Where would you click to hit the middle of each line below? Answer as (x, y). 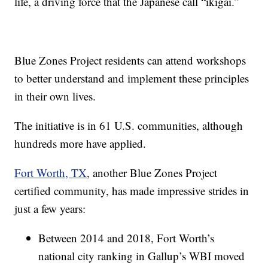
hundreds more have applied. (80, 143)
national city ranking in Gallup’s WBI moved (142, 255)
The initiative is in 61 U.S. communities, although (129, 125)
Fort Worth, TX (51, 172)
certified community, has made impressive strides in (132, 190)
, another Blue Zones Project (152, 172)
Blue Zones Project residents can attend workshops (130, 60)
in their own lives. (55, 96)
